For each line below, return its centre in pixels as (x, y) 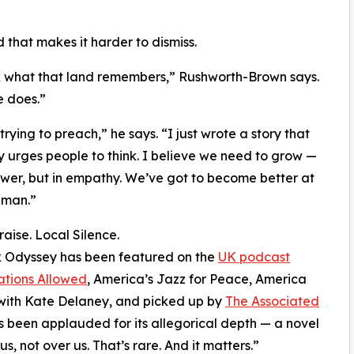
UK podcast (254, 257)
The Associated (272, 301)
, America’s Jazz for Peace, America (197, 279)
